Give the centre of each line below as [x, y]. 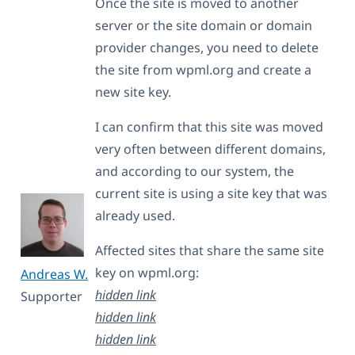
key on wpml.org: [147, 272]
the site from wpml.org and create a [203, 69]
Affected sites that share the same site [210, 250]
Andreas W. [54, 274]
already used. [135, 215]
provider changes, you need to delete [207, 47]
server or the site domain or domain [204, 25]
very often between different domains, [210, 149]
